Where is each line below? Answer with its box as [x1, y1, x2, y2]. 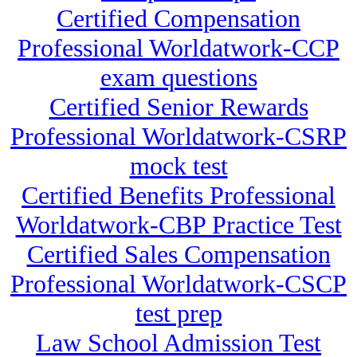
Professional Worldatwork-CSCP [10, 269, 347, 299]
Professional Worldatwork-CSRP [10, 122, 347, 151]
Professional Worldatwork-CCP [18, 33, 339, 63]
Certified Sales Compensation [26, 240, 331, 269]
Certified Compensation [57, 4, 300, 33]
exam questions [100, 63, 257, 92]
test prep [135, 299, 222, 328]
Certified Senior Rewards [49, 92, 308, 122]
